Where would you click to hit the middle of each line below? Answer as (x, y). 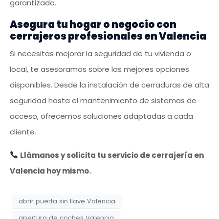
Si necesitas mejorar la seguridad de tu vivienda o (100, 53)
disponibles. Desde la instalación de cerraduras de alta (109, 85)
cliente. (23, 131)
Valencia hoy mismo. (50, 171)
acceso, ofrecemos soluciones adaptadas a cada (101, 116)
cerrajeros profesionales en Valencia (108, 36)
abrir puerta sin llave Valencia (67, 201)
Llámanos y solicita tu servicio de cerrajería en (112, 155)
